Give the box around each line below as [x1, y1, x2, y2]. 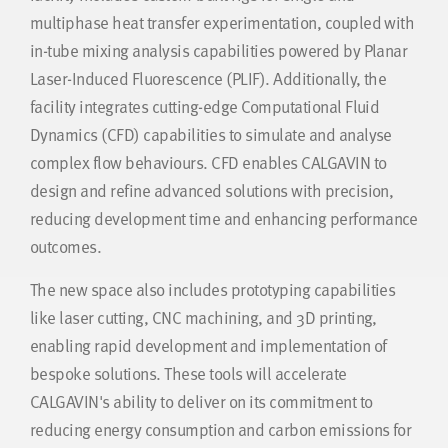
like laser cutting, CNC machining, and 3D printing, [30, 305, 377, 331]
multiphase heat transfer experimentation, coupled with [30, 10, 415, 36]
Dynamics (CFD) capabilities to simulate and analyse [30, 122, 392, 148]
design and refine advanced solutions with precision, [30, 178, 394, 204]
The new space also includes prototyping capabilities [30, 277, 396, 303]
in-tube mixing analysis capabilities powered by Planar [30, 38, 408, 64]
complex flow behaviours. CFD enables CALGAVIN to [30, 150, 387, 176]
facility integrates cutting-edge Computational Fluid [30, 94, 380, 120]
